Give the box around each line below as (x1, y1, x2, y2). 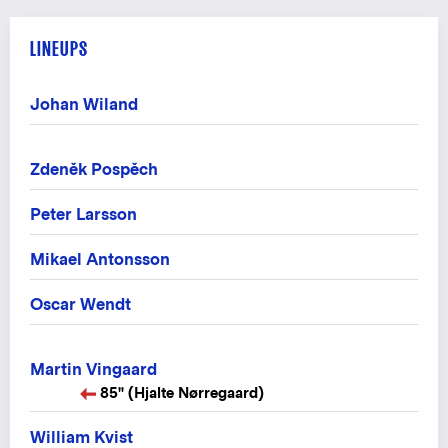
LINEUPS (30, 37, 88, 61)
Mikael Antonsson (30, 250, 170, 270)
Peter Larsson (30, 205, 137, 225)
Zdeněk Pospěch (30, 160, 158, 180)
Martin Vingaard (30, 360, 157, 380)
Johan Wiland (30, 95, 138, 115)
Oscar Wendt (30, 295, 131, 315)
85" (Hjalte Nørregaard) (100, 384, 264, 402)
